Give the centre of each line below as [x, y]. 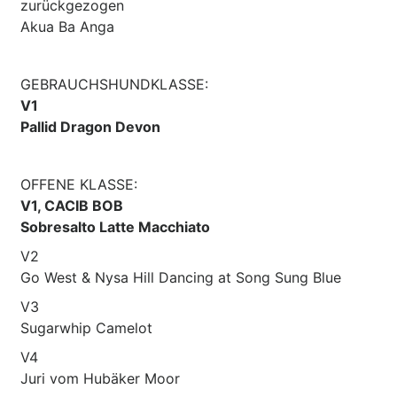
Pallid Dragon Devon [90, 126]
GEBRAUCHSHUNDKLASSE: [114, 84]
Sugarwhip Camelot [86, 327]
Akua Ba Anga [67, 26]
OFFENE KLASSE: [79, 184]
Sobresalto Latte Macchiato [115, 226]
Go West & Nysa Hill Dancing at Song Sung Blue [181, 277]
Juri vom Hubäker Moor [100, 378]
